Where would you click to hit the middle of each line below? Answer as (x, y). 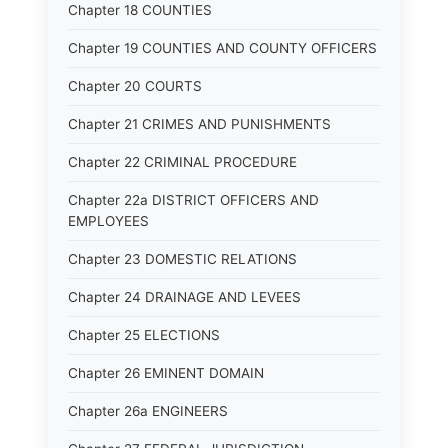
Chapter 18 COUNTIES (140, 10)
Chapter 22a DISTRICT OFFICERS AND (193, 200)
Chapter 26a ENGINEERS (148, 411)
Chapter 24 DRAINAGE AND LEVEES (184, 297)
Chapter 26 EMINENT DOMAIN (166, 373)
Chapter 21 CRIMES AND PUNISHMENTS (199, 124)
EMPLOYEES (108, 221)
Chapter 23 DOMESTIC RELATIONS (182, 259)
